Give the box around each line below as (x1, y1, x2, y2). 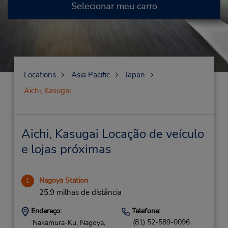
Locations (23, 70, 56, 80)
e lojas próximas (21, 141, 111, 157)
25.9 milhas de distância (39, 187, 122, 197)
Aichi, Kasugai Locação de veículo (21, 126, 204, 142)
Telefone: (129, 206, 160, 216)
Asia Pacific (71, 70, 110, 80)
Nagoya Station (39, 176, 88, 185)
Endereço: (28, 206, 62, 216)
